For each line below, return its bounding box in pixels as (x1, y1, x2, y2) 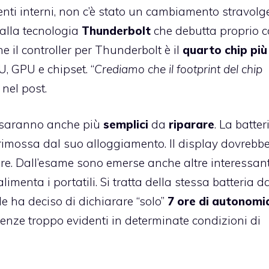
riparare (169, 117, 214, 132)
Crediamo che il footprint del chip (94, 61, 262, 76)
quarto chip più (183, 42, 267, 57)
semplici (103, 117, 148, 132)
